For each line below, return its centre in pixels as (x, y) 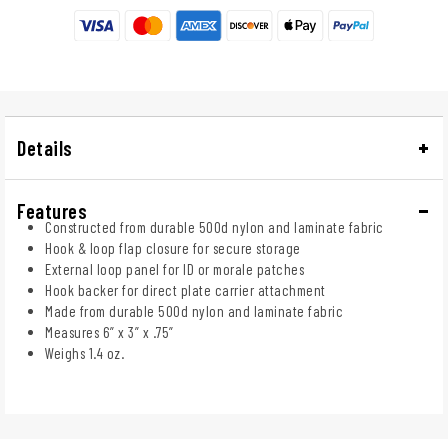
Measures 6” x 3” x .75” (109, 331)
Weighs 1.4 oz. (84, 352)
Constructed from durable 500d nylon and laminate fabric (214, 226)
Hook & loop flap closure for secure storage (173, 247)
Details (45, 147)
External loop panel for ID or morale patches (174, 268)
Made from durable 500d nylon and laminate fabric (194, 310)
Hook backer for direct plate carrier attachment (185, 289)
